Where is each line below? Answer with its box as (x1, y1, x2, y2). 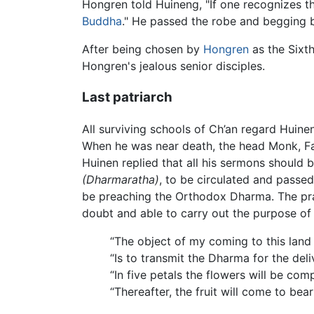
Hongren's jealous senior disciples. (82, 59, 265, 74)
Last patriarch (82, 89, 172, 106)
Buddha (82, 14, 122, 29)
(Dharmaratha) (82, 172, 159, 186)
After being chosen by (82, 42, 203, 57)
